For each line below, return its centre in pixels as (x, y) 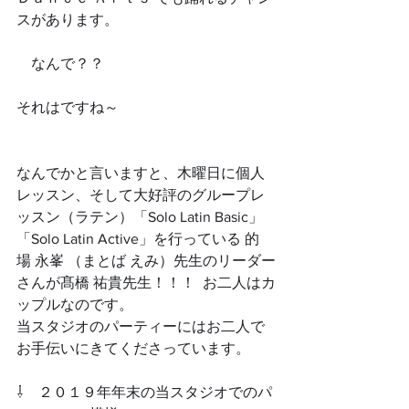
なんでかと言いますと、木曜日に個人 (141, 173)
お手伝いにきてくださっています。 (133, 348)
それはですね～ (68, 107)
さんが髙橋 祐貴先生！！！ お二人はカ (146, 282)
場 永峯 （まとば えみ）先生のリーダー (146, 260)
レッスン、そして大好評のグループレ (141, 194)
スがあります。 (68, 19)
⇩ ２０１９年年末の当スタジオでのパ (144, 392)
